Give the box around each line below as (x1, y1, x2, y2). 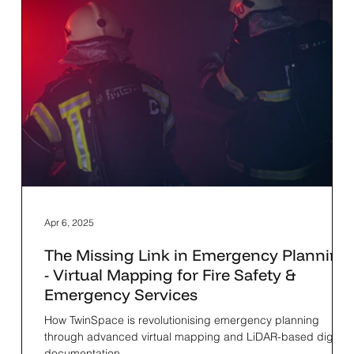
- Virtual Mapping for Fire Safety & (43, 265, 296, 285)
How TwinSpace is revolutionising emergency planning (43, 313, 319, 328)
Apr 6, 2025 (43, 216, 94, 228)
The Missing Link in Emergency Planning (43, 245, 350, 265)
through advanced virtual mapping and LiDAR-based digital (43, 330, 348, 345)
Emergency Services (43, 284, 198, 305)
